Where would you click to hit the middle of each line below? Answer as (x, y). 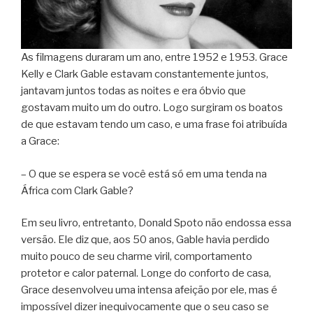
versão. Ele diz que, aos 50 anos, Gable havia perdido (145, 240)
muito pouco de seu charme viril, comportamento (137, 257)
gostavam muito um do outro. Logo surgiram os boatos (152, 108)
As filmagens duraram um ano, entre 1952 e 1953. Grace (154, 58)
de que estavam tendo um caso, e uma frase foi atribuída (154, 125)
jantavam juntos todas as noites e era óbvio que (133, 91)
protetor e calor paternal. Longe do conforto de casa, (146, 274)
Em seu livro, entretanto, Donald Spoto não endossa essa (156, 223)
